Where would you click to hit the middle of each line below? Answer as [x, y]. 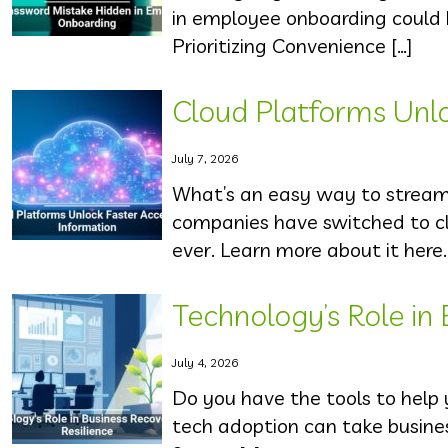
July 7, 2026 [205, 158]
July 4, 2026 [205, 362]
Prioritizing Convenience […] [292, 45]
